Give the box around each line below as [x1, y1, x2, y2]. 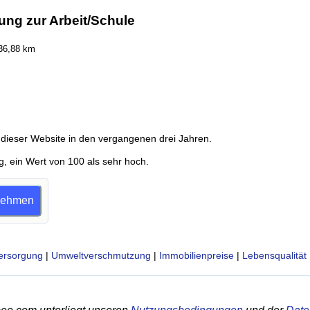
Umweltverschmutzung [51, 250, 151, 262]
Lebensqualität [241, 250, 307, 262]
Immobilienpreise [158, 250, 234, 262]
